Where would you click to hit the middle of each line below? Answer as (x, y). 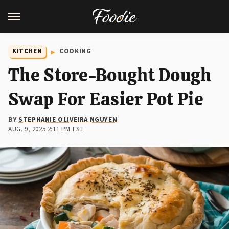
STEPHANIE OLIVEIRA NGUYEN (68, 120)
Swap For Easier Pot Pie (106, 99)
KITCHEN (27, 51)
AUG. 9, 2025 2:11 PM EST (46, 129)
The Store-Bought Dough (110, 75)
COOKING (75, 51)
